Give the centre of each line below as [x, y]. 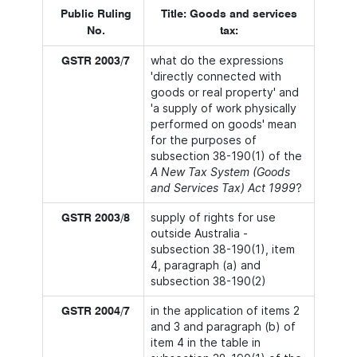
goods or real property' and [225, 92]
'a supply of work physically [224, 108]
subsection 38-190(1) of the [226, 156]
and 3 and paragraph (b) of [223, 326]
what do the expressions [217, 60]
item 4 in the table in [206, 342]
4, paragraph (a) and [206, 265]
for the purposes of [204, 140]
